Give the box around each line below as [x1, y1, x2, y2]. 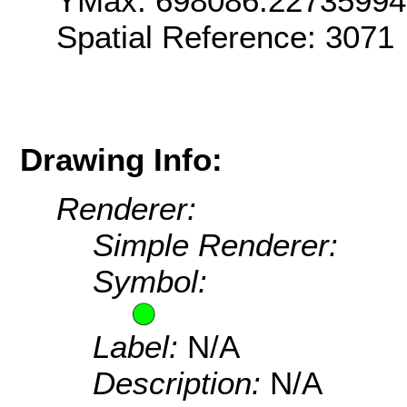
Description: [93, 365, 270, 402]
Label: [93, 329, 187, 365]
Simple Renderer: [93, 227, 338, 263]
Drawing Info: [20, 141, 223, 177]
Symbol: [93, 263, 207, 300]
